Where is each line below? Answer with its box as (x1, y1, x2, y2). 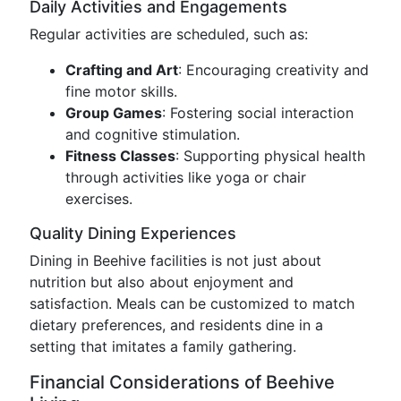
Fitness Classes (65, 147, 175, 165)
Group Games (65, 104, 162, 122)
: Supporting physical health (175, 147, 365, 165)
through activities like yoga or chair (65, 168, 306, 186)
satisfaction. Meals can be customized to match (30, 294, 354, 312)
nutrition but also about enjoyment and (30, 273, 294, 291)
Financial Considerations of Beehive (30, 371, 335, 393)
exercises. (65, 190, 132, 208)
